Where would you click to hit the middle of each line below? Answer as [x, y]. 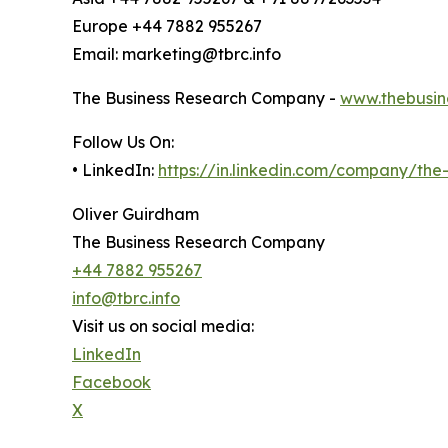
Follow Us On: [123, 142]
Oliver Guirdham [135, 214]
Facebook [111, 382]
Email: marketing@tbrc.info [176, 54]
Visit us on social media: [163, 326]
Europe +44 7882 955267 [167, 26]
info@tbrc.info [126, 298]
